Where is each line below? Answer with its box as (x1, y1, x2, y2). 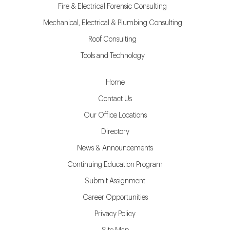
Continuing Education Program (67, 161, 163, 168)
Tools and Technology (80, 52, 145, 60)
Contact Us (98, 95, 132, 103)
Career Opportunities (82, 194, 148, 201)
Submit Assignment (85, 178, 145, 185)
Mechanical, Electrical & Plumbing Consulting (43, 20, 182, 27)
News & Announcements (77, 145, 153, 152)
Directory (101, 128, 129, 136)
